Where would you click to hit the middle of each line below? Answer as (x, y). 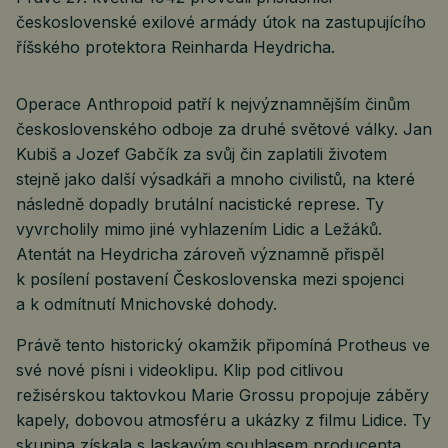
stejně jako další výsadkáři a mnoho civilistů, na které (215, 178)
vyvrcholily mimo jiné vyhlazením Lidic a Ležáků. (199, 228)
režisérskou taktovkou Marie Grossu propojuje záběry (222, 394)
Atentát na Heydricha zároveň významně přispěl (200, 253)
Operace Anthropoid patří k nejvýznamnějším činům (213, 103)
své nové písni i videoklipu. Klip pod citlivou (179, 369)
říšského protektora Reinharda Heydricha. (175, 46)
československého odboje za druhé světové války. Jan (224, 128)
